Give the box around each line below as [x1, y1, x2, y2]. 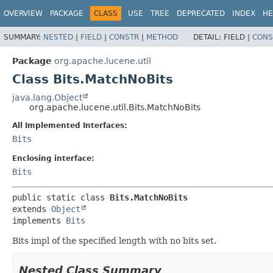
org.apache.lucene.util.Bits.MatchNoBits [29, 102, 200, 112]
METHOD [146, 32, 178, 41]
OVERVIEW [4, 9, 43, 18]
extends [12, 204, 51, 214]
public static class [12, 192, 110, 202]
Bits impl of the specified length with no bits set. [12, 235, 216, 246]
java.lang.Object [12, 92, 82, 102]
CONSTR [109, 32, 139, 41]
